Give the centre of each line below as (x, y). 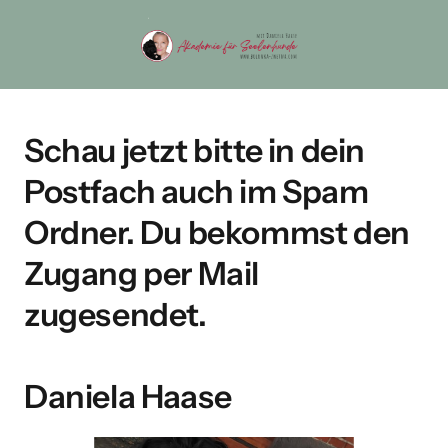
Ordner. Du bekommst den (217, 232)
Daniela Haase (128, 396)
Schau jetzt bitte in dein (195, 150)
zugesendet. (115, 314)
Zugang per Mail (142, 273)
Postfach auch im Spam (196, 191)
